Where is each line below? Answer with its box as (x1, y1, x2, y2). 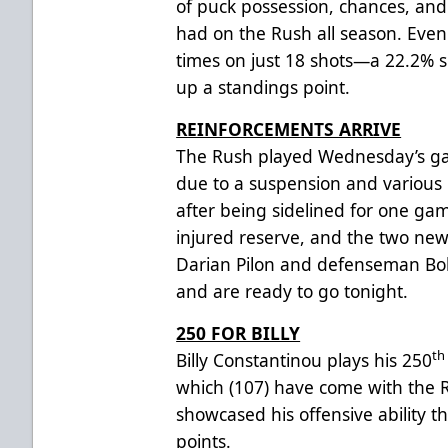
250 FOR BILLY (176, 320, 301, 345)
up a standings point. (176, 74, 351, 99)
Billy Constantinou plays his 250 (176, 347, 433, 372)
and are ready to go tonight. (176, 278, 409, 303)
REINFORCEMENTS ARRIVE (176, 116, 402, 141)
